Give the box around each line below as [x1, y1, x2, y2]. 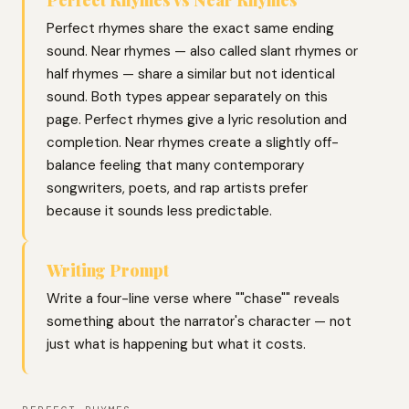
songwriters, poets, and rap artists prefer [47, 179, 308, 197]
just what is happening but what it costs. [47, 335, 306, 353]
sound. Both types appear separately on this [47, 88, 328, 106]
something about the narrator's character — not [47, 312, 351, 330]
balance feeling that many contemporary [47, 156, 304, 174]
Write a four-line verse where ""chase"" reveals [47, 289, 340, 308]
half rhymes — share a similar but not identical [47, 65, 335, 83]
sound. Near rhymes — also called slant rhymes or [47, 42, 358, 60]
